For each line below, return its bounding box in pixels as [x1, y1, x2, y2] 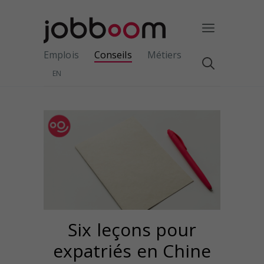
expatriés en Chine [52, 238, 212, 263]
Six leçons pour [68, 217, 196, 242]
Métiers [147, 48, 182, 61]
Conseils [94, 48, 132, 61]
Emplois [44, 48, 79, 61]
